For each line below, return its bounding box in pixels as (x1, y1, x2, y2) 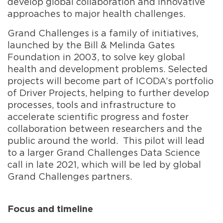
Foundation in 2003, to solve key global (7, 51, 185, 62)
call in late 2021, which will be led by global (7, 159, 201, 170)
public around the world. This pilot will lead (7, 135, 205, 146)
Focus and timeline (7, 205, 93, 214)
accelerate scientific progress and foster (7, 111, 189, 122)
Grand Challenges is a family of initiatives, (7, 27, 198, 38)
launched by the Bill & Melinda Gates (7, 39, 175, 50)
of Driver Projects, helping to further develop (7, 87, 209, 98)
